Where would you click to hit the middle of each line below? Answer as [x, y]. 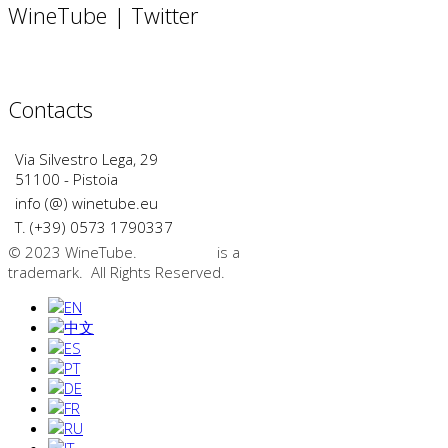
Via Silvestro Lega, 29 [86, 158]
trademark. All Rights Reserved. [116, 271]
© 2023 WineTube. [76, 251]
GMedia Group [294, 251]
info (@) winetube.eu [86, 202]
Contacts [50, 108]
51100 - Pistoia [66, 178]
